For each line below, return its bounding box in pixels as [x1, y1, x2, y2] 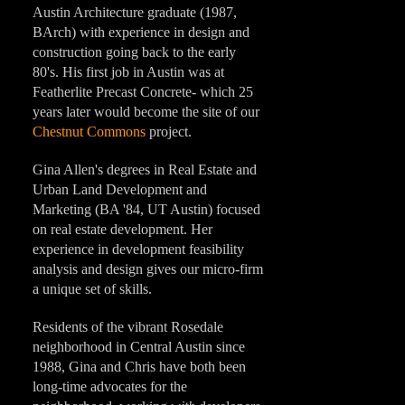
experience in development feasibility [33, 240, 244, 257]
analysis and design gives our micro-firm [33, 260, 263, 277]
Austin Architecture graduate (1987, [33, 4, 237, 20]
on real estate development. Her [33, 221, 212, 237]
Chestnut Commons [33, 123, 146, 139]
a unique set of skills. [33, 280, 152, 297]
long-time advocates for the [33, 378, 187, 394]
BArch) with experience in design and [33, 24, 250, 40]
